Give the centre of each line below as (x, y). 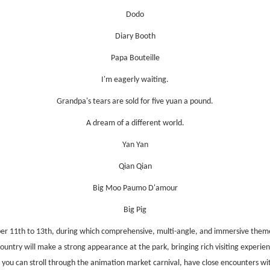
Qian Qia (133, 167)
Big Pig (135, 210)
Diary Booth (135, 37)
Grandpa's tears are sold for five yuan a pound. (135, 102)
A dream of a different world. (135, 124)
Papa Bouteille (135, 58)
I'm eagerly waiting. (135, 80)
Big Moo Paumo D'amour (135, 189)
